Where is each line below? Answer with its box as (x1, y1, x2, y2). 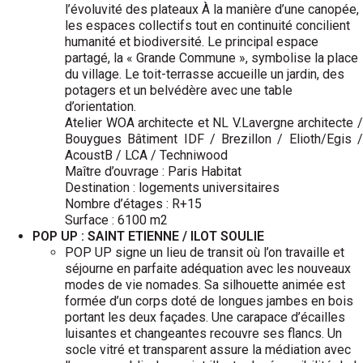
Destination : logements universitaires (65, 180, 280, 195)
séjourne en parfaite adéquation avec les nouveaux (65, 261, 351, 276)
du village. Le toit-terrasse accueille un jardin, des (65, 66, 344, 82)
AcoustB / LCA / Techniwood (65, 147, 228, 163)
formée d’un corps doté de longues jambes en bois (65, 293, 353, 309)
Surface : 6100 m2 (65, 212, 168, 228)
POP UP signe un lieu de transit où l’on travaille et (65, 245, 344, 260)
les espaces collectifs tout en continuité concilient (65, 18, 350, 33)
